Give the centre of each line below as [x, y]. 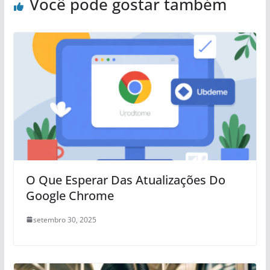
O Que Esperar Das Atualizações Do [125, 180]
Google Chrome [70, 195]
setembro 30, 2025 [64, 219]
